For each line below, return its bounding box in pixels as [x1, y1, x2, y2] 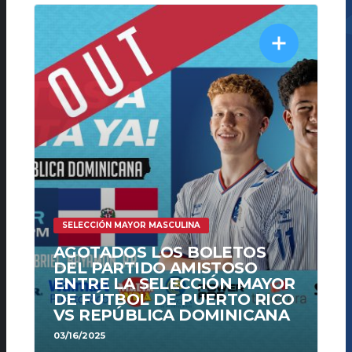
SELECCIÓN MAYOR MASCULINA [62, 219, 200, 230]
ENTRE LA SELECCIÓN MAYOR [53, 273, 295, 293]
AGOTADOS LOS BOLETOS [53, 242, 266, 262]
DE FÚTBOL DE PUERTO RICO [53, 289, 295, 309]
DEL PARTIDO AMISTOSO [53, 258, 257, 277]
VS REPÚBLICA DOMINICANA [53, 305, 290, 324]
